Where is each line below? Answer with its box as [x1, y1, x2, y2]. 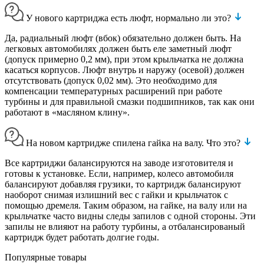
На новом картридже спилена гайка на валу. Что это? [26, 137, 243, 148]
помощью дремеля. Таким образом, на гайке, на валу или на [5, 200, 247, 210]
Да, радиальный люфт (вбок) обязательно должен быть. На [5, 32, 241, 43]
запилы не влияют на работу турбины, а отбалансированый [5, 221, 245, 232]
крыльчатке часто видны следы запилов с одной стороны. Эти [5, 210, 256, 221]
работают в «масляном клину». [5, 107, 130, 117]
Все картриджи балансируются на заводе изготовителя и [5, 157, 233, 168]
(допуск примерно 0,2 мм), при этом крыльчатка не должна [5, 54, 243, 64]
